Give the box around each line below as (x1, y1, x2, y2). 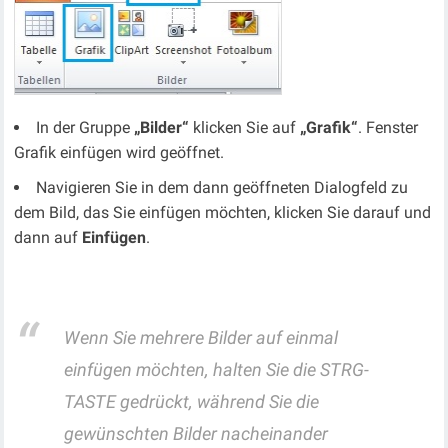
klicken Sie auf (189, 117, 301, 137)
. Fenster (358, 117, 419, 137)
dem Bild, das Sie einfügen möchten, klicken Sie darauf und (14, 202, 432, 222)
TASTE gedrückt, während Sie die (64, 391, 320, 413)
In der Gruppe (36, 117, 135, 137)
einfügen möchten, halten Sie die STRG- (64, 359, 370, 381)
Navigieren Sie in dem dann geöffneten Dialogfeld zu (36, 177, 409, 197)
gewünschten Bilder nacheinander (64, 423, 329, 445)
